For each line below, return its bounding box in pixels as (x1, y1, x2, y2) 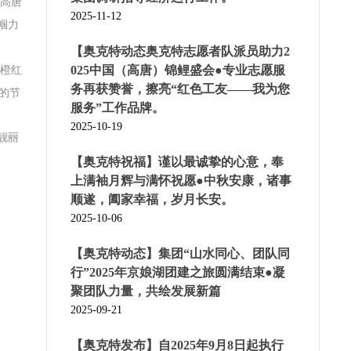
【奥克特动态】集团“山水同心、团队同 (70, 247, 290, 261)
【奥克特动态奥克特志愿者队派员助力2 (70, 45, 290, 59)
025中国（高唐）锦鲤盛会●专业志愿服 (70, 63, 285, 78)
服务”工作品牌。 (70, 101, 165, 115)
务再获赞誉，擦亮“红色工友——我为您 (70, 82, 290, 96)
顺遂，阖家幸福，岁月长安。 (70, 193, 233, 207)
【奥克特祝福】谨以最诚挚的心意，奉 (70, 155, 284, 169)
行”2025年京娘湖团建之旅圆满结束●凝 (70, 266, 285, 280)
